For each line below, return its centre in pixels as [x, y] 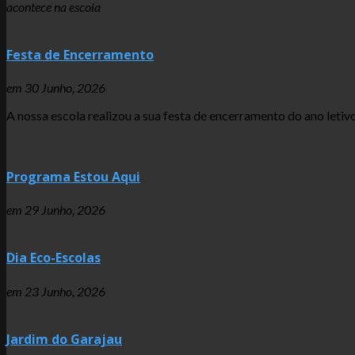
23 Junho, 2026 [65, 291]
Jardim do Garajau [64, 339]
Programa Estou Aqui [73, 176]
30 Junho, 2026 [65, 88]
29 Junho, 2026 [65, 210]
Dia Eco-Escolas [53, 258]
